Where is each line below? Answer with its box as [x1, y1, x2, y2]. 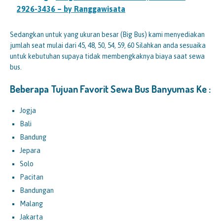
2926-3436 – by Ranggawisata [17, 4, 125, 13]
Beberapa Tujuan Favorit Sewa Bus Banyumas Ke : [10, 82, 211, 95]
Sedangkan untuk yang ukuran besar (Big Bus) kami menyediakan [10, 30, 205, 38]
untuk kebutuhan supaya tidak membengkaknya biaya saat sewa [10, 52, 205, 60]
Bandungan [20, 186, 54, 194]
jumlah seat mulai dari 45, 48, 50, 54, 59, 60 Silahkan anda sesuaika [10, 41, 206, 49]
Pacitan [20, 173, 43, 181]
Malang [20, 199, 43, 208]
